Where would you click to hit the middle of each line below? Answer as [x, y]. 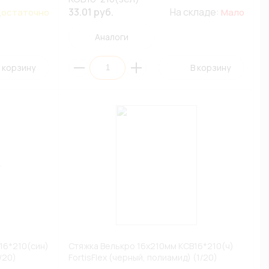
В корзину [210, 68]
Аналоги [112, 37]
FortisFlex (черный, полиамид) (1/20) [143, 257]
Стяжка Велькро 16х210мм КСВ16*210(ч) [151, 246]
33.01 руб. [91, 12]
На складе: [195, 12]
